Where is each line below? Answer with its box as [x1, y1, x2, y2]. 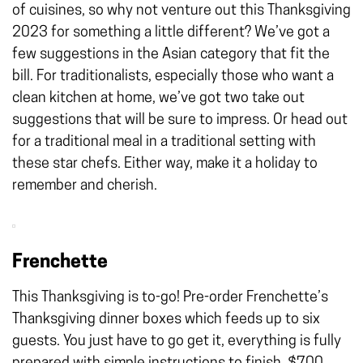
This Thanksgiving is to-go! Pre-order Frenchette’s [12, 289, 328, 305]
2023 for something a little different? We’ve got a [12, 24, 330, 41]
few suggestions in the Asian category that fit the [12, 46, 330, 62]
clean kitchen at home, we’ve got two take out [12, 90, 305, 106]
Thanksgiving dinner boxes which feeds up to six [12, 311, 320, 327]
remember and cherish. [12, 177, 160, 194]
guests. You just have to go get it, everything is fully [12, 333, 341, 349]
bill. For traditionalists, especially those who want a [12, 68, 334, 84]
